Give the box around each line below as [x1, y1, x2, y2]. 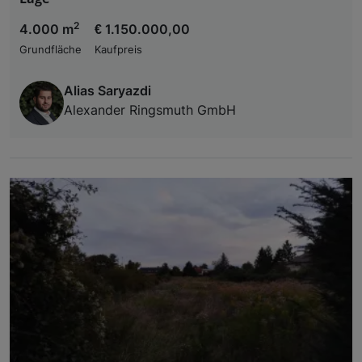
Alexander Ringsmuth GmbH [64, 102, 236, 119]
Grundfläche [19, 44, 82, 57]
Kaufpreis [95, 44, 142, 57]
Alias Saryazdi [64, 82, 151, 99]
